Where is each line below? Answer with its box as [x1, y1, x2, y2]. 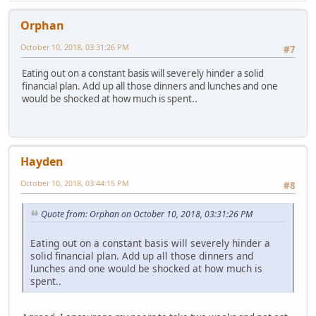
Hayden [20, 154, 63, 170]
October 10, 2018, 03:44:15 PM [20, 178, 129, 189]
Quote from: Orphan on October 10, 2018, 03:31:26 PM [41, 208, 253, 221]
